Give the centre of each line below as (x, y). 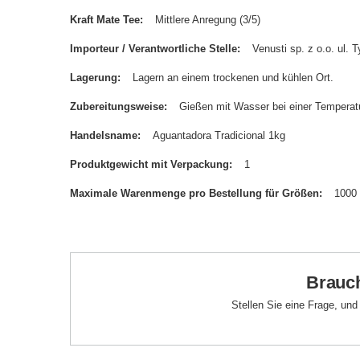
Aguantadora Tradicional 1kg (219, 135)
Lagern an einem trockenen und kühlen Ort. (233, 78)
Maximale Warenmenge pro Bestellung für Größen (194, 193)
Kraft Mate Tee (105, 20)
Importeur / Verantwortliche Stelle (153, 49)
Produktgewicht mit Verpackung (149, 164)
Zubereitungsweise (117, 106)
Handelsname (104, 135)
